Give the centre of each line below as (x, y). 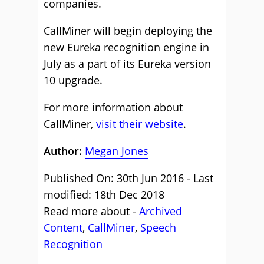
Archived (161, 211)
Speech (158, 227)
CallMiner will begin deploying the (128, 31)
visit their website (140, 124)
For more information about (113, 107)
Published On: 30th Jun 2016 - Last (128, 178)
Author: (64, 151)
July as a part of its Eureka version (127, 64)
